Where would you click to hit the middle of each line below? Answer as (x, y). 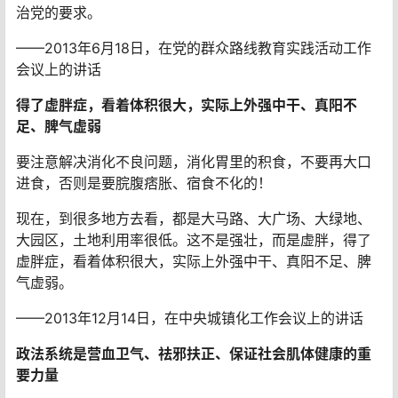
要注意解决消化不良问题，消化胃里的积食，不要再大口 (194, 161)
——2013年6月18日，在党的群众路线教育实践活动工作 (194, 48)
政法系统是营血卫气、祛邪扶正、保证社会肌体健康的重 (194, 353)
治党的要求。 (59, 12)
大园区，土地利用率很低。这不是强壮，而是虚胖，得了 (194, 239)
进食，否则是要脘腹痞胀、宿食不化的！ (144, 183)
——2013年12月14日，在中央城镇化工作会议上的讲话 (190, 318)
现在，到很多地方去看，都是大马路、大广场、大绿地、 (194, 218)
